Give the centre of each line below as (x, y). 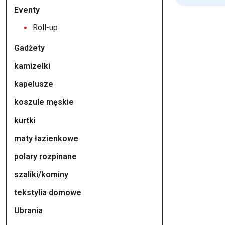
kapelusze (34, 84)
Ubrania (28, 211)
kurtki (25, 120)
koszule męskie (44, 102)
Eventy (27, 10)
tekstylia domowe (48, 193)
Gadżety (29, 48)
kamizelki (32, 66)
